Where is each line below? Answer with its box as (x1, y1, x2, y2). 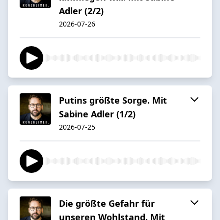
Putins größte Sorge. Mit (59, 94, 167, 106)
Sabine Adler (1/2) (59, 108, 136, 120)
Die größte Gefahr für (59, 197, 155, 209)
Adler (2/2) (59, 4, 104, 17)
